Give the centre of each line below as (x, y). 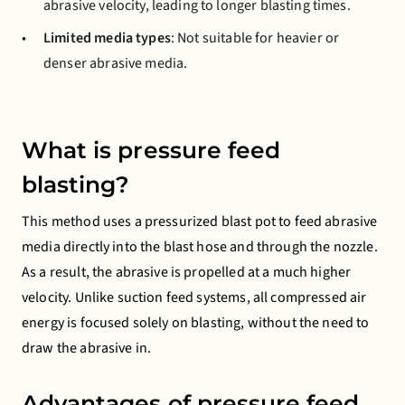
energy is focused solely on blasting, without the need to (196, 323)
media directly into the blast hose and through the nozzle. (200, 247)
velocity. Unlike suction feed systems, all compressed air (194, 297)
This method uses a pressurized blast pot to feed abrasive (200, 221)
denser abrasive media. (116, 63)
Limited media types (107, 38)
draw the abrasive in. (87, 348)
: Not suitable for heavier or (255, 38)
